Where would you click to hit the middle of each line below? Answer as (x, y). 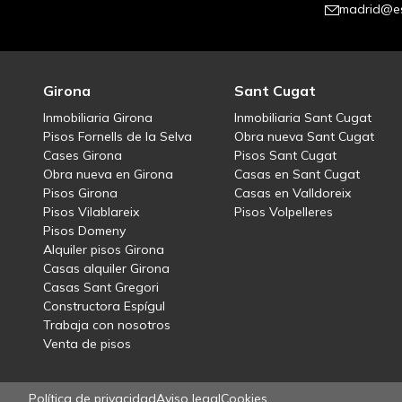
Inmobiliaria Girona (98, 118)
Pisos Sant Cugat (286, 156)
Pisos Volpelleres (284, 212)
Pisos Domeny (84, 231)
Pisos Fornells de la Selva (118, 137)
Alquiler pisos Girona (104, 250)
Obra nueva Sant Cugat (305, 137)
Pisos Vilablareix (91, 212)
